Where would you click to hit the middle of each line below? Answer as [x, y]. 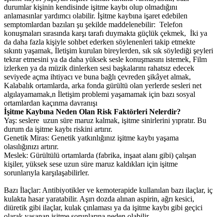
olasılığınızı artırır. [31, 147]
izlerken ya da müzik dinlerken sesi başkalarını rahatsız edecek [99, 68]
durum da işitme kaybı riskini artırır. [58, 129]
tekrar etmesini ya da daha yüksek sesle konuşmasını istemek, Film [105, 60]
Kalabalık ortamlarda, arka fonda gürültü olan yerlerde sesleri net [103, 86]
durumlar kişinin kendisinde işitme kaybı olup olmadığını [91, 7]
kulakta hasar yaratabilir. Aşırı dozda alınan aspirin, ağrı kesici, [99, 199]
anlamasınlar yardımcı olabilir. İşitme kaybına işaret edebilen [96, 16]
